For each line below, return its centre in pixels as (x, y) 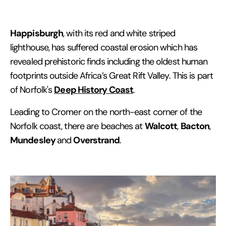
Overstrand (97, 140)
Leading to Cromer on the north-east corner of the (106, 112)
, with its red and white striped (119, 33)
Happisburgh (37, 33)
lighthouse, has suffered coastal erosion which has (104, 47)
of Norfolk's (32, 90)
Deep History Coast (94, 89)
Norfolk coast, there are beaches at (77, 126)
